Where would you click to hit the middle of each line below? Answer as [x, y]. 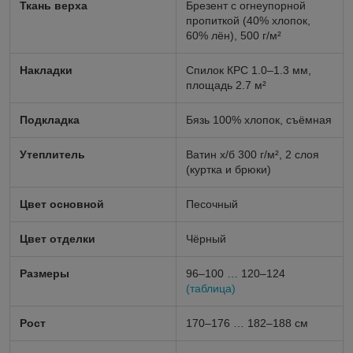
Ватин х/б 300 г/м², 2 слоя [253, 155]
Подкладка [50, 120]
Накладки [46, 71]
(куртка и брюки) [229, 170]
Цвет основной [62, 204]
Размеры [45, 274]
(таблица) [211, 289]
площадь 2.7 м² [226, 85]
